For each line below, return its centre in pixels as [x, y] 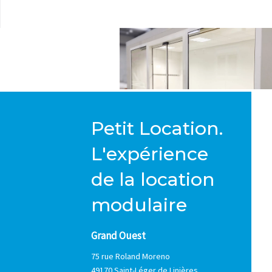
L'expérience [150, 154]
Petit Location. [157, 129]
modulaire [139, 205]
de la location [153, 180]
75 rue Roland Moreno [131, 256]
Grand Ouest [118, 236]
